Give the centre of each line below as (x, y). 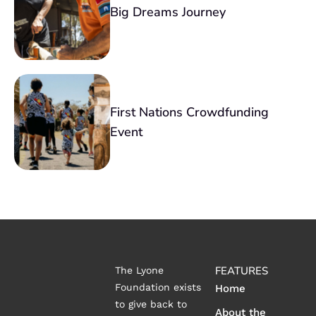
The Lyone (139, 271)
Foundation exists (158, 287)
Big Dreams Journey (168, 12)
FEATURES (242, 271)
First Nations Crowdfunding (189, 113)
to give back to (151, 304)
